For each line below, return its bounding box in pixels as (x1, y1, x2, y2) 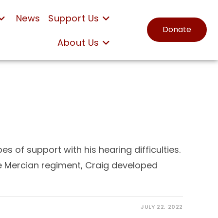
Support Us (48, 12, 100, 24)
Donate (163, 23, 192, 35)
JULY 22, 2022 (141, 202, 183, 211)
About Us (57, 36, 100, 49)
